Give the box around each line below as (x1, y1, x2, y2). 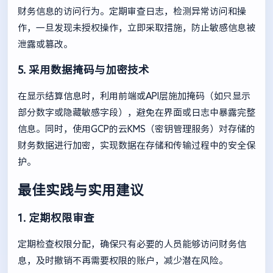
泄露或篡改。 (18, 39, 73, 49)
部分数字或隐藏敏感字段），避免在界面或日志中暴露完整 (18, 107, 255, 117)
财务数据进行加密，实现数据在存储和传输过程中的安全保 (18, 140, 255, 150)
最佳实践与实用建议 (18, 183, 144, 197)
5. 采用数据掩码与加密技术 (18, 65, 149, 76)
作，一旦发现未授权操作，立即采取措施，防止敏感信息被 (18, 23, 255, 32)
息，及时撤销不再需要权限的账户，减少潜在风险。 (18, 255, 228, 265)
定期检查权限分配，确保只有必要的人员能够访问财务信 (18, 239, 246, 249)
